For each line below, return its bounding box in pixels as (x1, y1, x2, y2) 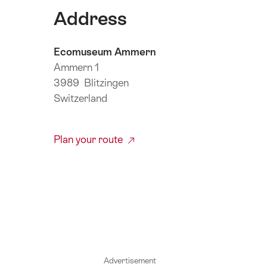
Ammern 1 (54, 61, 99, 73)
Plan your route (54, 133, 125, 146)
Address (54, 7, 127, 29)
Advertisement (104, 256, 156, 266)
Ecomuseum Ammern (54, 45, 156, 58)
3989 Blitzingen (54, 76, 129, 89)
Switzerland (54, 92, 107, 104)
